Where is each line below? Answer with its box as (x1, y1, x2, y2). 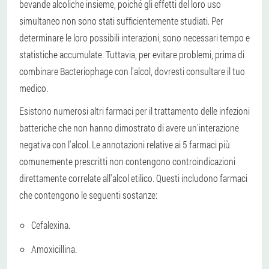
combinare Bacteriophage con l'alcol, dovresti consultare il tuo (19, 64, 245, 77)
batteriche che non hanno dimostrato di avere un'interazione (19, 121, 239, 134)
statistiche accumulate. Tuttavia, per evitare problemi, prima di (19, 47, 244, 61)
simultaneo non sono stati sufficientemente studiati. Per (19, 14, 223, 27)
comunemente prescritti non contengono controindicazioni (19, 154, 235, 168)
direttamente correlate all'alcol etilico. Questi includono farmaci (19, 171, 247, 184)
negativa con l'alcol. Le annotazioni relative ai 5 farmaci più (19, 138, 230, 151)
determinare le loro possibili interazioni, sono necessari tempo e (19, 31, 250, 44)
